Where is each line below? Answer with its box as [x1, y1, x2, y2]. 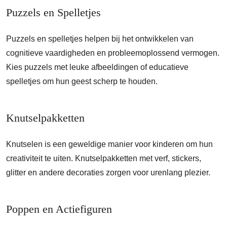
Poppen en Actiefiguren [6, 203, 112, 215]
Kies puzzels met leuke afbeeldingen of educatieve [6, 63, 188, 71]
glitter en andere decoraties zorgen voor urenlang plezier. [6, 168, 210, 177]
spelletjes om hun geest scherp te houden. [6, 77, 158, 86]
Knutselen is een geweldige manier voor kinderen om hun [6, 140, 213, 148]
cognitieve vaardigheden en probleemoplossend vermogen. [6, 49, 219, 57]
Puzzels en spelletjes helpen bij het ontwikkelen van [6, 34, 194, 43]
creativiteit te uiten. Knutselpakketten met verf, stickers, [6, 154, 201, 163]
